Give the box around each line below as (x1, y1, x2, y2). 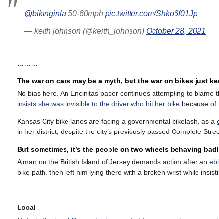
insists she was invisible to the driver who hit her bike (17, 100, 180, 108)
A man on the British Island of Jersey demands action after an (17, 158, 209, 166)
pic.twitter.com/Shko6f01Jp (105, 9, 197, 18)
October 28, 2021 (146, 27, 206, 35)
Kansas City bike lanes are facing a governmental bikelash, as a (17, 117, 217, 125)
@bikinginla (24, 9, 66, 18)
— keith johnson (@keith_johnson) (24, 27, 146, 35)
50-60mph (66, 9, 105, 18)
